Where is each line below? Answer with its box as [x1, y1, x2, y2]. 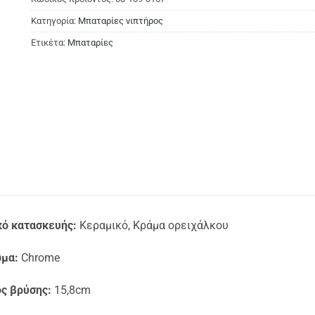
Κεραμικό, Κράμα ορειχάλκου [77, 219, 229, 233]
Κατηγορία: [31, 15, 78, 26]
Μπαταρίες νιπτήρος [78, 15, 163, 26]
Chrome [18, 251, 60, 265]
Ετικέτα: [31, 37, 67, 48]
